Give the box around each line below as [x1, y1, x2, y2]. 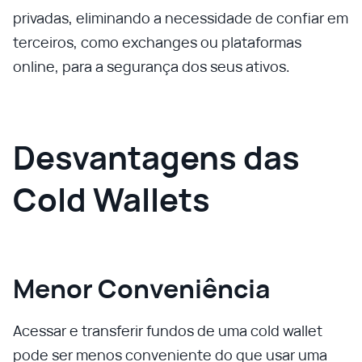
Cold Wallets [13, 177, 210, 221]
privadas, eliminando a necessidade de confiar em [13, 8, 348, 27]
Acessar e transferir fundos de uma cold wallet [13, 321, 322, 340]
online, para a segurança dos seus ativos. [13, 57, 290, 76]
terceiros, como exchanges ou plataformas [13, 32, 301, 52]
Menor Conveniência [13, 271, 270, 306]
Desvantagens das [13, 135, 300, 179]
